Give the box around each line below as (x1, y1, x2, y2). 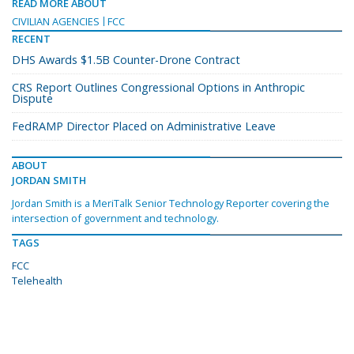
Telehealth (12, 273, 62, 288)
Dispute (12, 91, 53, 107)
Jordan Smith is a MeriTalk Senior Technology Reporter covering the (12, 196, 330, 211)
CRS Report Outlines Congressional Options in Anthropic (12, 80, 305, 96)
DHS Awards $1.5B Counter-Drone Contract (12, 52, 240, 68)
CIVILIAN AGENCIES (12, 14, 100, 29)
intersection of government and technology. (12, 211, 219, 226)
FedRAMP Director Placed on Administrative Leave (12, 119, 276, 134)
